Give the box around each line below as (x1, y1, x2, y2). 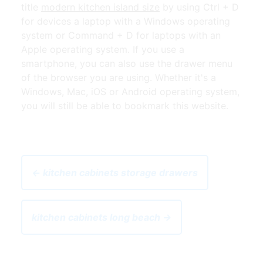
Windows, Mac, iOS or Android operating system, (21, 85, 240, 97)
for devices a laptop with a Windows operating (21, 15, 230, 27)
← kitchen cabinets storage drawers (32, 166, 198, 178)
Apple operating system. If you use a (21, 43, 184, 55)
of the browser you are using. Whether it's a (21, 71, 216, 83)
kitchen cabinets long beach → (32, 211, 171, 223)
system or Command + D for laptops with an (21, 29, 221, 41)
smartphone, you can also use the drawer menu (21, 57, 232, 69)
